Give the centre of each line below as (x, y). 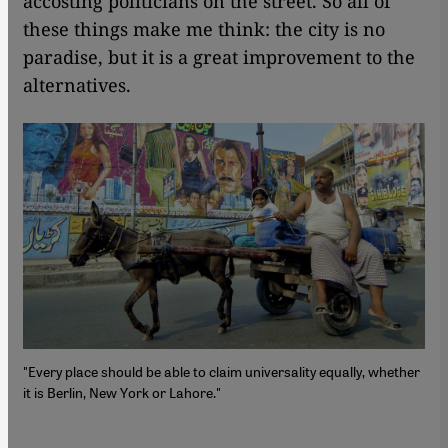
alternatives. (77, 84)
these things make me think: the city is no (204, 28)
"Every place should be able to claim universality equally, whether (221, 370)
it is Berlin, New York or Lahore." (122, 391)
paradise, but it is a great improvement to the (219, 56)
